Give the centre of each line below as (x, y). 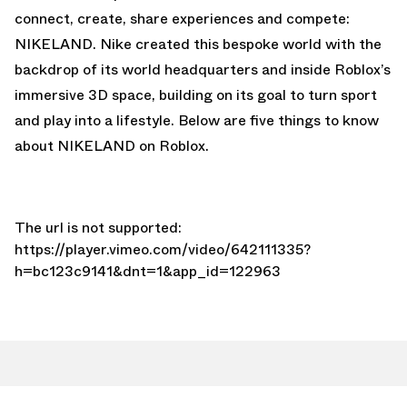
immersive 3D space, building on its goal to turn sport (196, 94)
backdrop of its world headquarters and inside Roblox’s (203, 69)
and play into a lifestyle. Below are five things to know (197, 120)
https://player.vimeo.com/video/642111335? (163, 249)
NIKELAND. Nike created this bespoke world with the (198, 44)
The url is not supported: (98, 227)
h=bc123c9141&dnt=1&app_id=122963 (148, 271)
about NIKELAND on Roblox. (112, 145)
